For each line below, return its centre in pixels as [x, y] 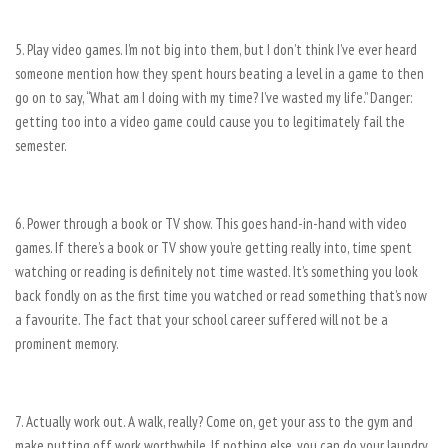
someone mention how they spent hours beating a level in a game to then [219, 73]
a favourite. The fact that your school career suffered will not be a [201, 319]
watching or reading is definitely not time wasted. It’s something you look [216, 271]
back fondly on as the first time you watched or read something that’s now [221, 295]
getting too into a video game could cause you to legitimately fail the [210, 121]
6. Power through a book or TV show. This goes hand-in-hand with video [211, 223]
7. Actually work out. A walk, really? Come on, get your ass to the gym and [214, 421]
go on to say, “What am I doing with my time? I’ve [147, 97]
